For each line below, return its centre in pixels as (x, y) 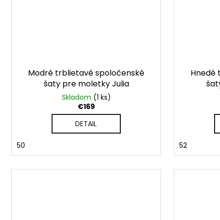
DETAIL (86, 124)
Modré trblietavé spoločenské (86, 73)
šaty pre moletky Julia (86, 84)
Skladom (77, 97)
